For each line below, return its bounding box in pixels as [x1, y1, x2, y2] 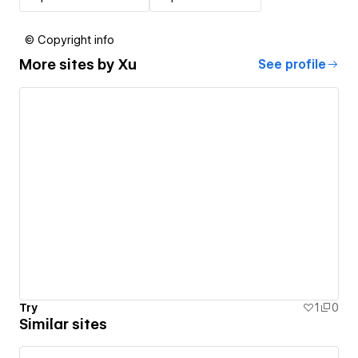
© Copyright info [25, 33, 114, 46]
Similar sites [19, 316, 107, 333]
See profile [258, 57, 326, 72]
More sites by [19, 56, 118, 74]
